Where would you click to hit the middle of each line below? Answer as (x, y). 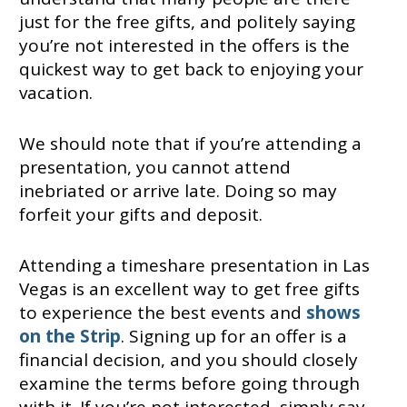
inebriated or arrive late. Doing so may (178, 191)
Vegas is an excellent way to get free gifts (189, 289)
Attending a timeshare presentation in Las (194, 266)
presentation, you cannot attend (154, 168)
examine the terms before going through (189, 384)
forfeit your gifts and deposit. (143, 215)
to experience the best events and (162, 313)
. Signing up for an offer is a (233, 337)
